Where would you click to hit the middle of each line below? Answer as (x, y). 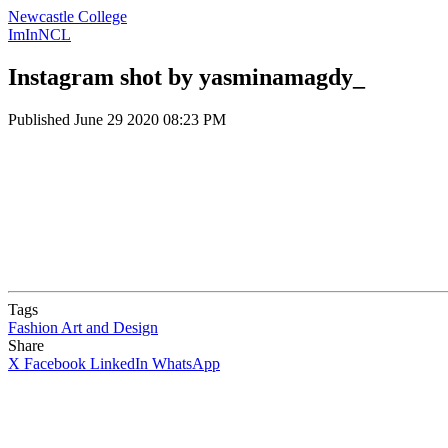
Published (41, 119)
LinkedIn (119, 363)
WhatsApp (186, 363)
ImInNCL (39, 34)
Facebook (55, 363)
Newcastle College (67, 16)
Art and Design (109, 327)
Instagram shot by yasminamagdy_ (186, 76)
